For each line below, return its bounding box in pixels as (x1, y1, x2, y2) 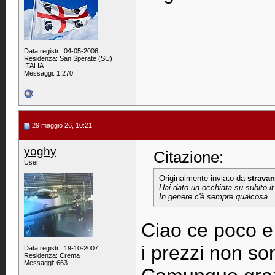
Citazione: (153, 148, 223, 166)
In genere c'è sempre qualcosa (159, 192, 268, 201)
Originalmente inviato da (159, 174, 247, 183)
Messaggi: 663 (24, 259, 68, 266)
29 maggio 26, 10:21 (30, 122, 92, 129)
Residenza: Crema (24, 252, 80, 259)
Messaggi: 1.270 (24, 69, 73, 77)
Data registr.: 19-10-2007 (24, 244, 98, 252)
